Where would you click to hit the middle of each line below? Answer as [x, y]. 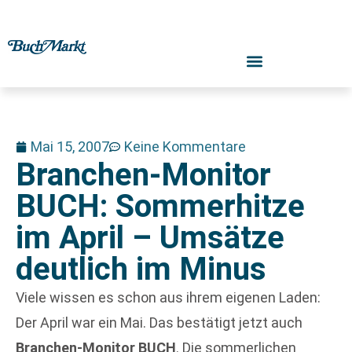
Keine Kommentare [185, 147]
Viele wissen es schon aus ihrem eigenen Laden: [168, 297]
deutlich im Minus [141, 269]
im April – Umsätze [150, 238]
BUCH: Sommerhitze [160, 206]
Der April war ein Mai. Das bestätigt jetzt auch [159, 323]
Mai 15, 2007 [70, 147]
